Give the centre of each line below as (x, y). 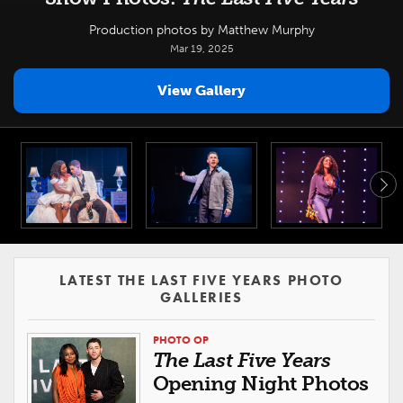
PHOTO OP (180, 340)
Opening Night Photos (260, 383)
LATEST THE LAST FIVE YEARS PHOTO (201, 280)
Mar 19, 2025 (201, 49)
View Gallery (201, 90)
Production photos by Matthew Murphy (201, 30)
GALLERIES (201, 297)
